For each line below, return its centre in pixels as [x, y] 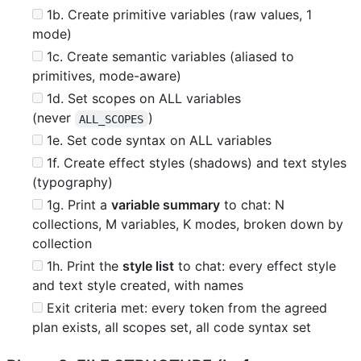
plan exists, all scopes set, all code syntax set [172, 328]
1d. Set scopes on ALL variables [142, 99]
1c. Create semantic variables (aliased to [168, 57]
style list [148, 266]
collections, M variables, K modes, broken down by [188, 224]
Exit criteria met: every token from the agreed [185, 308]
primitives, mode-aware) [107, 76]
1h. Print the [83, 266]
